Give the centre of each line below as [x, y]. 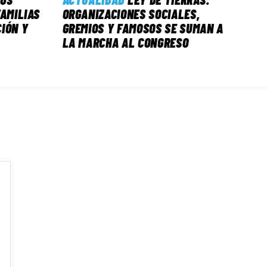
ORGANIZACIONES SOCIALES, [131, 14]
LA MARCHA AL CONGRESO [125, 43]
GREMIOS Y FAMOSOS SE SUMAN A [143, 28]
